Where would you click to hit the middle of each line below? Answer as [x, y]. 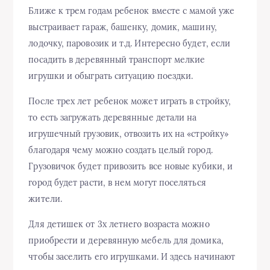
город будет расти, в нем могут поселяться [117, 183]
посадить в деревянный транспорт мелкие [117, 60]
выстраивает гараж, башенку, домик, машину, [123, 27]
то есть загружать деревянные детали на [113, 118]
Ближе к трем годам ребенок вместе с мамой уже [132, 11]
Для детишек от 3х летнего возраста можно [119, 224]
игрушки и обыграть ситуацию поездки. [111, 76]
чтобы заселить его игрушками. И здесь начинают [132, 257]
